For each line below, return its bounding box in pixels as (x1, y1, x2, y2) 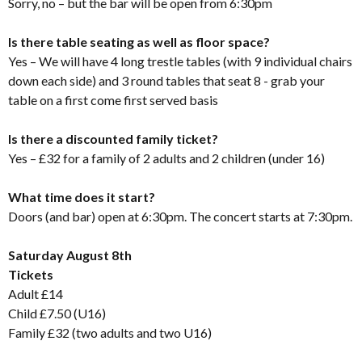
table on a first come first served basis (8, 91, 218, 107)
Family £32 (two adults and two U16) (8, 324, 217, 340)
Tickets (8, 266, 53, 282)
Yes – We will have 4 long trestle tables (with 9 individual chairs (8, 53, 352, 69)
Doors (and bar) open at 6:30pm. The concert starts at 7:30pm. (8, 208, 352, 224)
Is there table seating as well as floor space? (8, 33, 270, 49)
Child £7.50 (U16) (8, 305, 106, 321)
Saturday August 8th (8, 246, 132, 263)
